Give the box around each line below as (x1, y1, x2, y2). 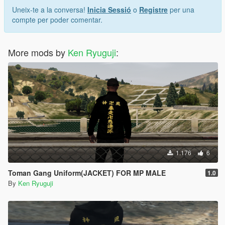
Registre (139, 5, 168, 15)
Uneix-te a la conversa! (12, 5, 87, 15)
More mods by (8, 46, 68, 59)
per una (168, 5, 194, 15)
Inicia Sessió (87, 5, 131, 15)
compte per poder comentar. (12, 15, 102, 25)
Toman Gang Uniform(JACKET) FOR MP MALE (8, 168, 166, 178)
